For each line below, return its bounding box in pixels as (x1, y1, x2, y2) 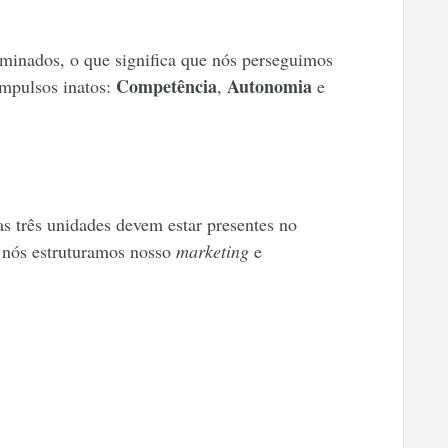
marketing (170, 239, 249, 264)
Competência (115, 73, 217, 100)
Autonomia (226, 73, 312, 100)
